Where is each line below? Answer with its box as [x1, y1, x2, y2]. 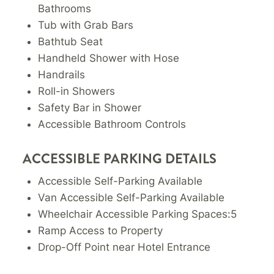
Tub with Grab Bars [38, 19, 134, 32]
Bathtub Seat [38, 35, 103, 48]
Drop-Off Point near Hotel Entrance [38, 241, 211, 254]
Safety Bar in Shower [38, 102, 142, 114]
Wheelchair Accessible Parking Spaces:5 [38, 208, 237, 221]
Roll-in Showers [38, 85, 116, 98]
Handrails [38, 68, 86, 81]
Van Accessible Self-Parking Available [38, 191, 225, 204]
